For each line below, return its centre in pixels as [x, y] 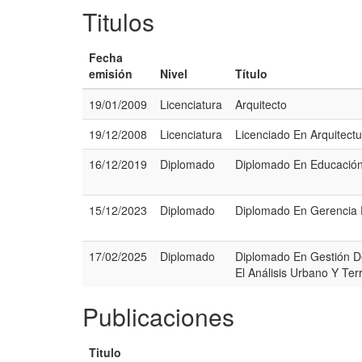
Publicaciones [158, 316]
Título [251, 74]
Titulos [118, 21]
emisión [111, 74]
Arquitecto [261, 104]
